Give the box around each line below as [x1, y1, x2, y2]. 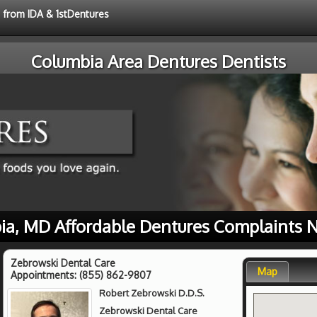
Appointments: [11, 268, 79, 281]
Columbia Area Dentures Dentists [31, 50, 286, 72]
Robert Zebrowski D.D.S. [99, 287, 205, 299]
